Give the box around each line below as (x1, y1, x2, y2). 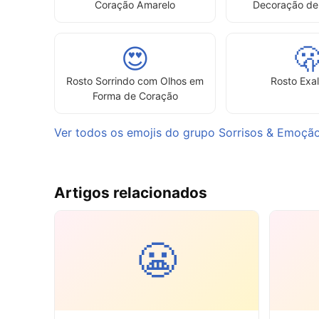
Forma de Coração (92, 89, 178, 102)
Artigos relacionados (54, 183, 207, 202)
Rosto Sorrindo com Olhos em (66, 74, 204, 87)
